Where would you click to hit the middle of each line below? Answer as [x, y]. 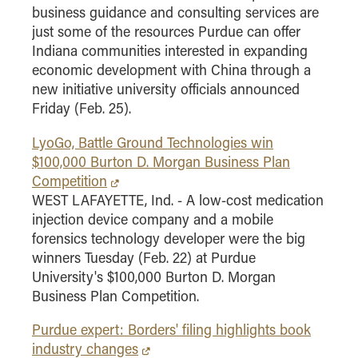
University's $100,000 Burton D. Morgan [154, 276]
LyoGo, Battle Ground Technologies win [153, 142]
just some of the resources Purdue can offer [166, 32]
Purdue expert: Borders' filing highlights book [171, 330]
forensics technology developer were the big [169, 238]
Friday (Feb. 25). [82, 108]
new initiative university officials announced [166, 89]
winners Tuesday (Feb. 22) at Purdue [144, 257]
